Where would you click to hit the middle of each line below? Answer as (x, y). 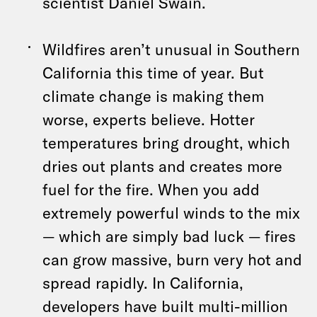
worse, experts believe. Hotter (149, 119)
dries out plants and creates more (162, 166)
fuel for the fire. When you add (151, 189)
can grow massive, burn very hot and (172, 259)
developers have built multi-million (165, 306)
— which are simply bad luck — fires (169, 236)
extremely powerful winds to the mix (171, 212)
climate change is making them (153, 96)
